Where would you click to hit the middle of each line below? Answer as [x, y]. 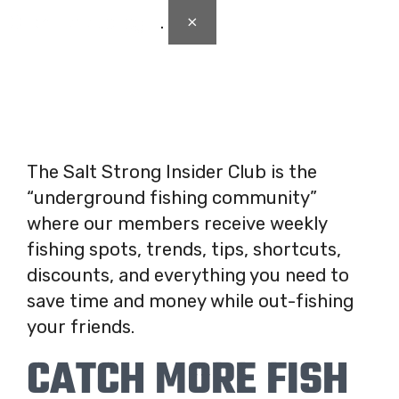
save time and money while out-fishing [190, 301]
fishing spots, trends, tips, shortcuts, [184, 250]
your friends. [81, 327]
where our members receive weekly [177, 224]
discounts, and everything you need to [188, 276]
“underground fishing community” [172, 198]
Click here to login [85, 23]
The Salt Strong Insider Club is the [172, 172]
